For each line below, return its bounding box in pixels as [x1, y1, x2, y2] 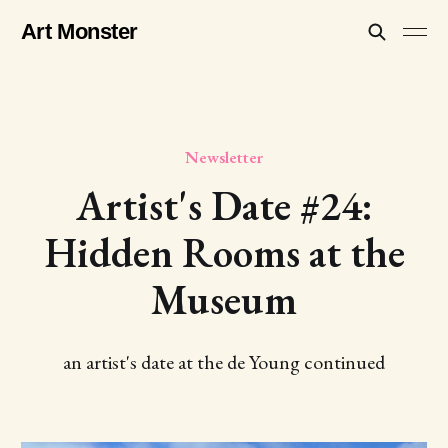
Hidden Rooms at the [43, 226, 405, 279]
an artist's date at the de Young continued [63, 349, 385, 375]
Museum [151, 273, 297, 326]
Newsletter [185, 146, 263, 168]
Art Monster [20, 19, 139, 44]
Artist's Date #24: [75, 179, 373, 232]
